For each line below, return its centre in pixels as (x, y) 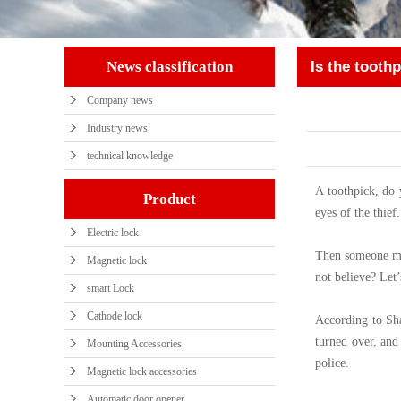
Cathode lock (115, 316)
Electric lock (113, 233)
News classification (170, 67)
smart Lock (111, 288)
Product (170, 199)
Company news (120, 100)
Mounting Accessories (134, 344)
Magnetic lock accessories (142, 371)
